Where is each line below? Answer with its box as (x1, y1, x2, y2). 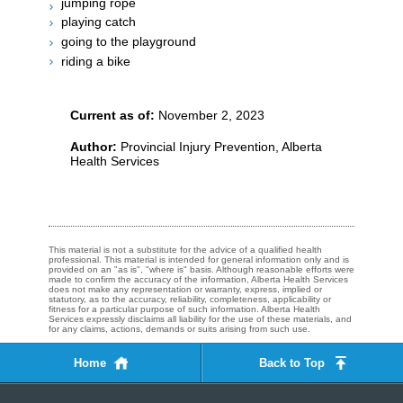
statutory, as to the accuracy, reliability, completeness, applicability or (49, 294, 331, 305)
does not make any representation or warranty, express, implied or (49, 284, 322, 295)
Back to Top (259, 356, 325, 371)
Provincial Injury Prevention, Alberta (117, 139, 322, 155)
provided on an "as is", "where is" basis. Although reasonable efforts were (49, 264, 354, 275)
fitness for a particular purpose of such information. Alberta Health (49, 304, 320, 315)
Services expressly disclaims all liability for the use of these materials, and (49, 314, 352, 325)
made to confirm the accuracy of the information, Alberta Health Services (49, 274, 348, 285)
